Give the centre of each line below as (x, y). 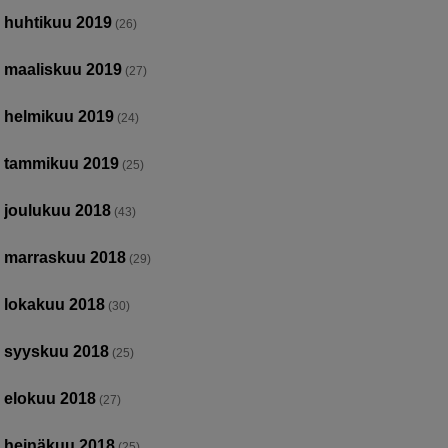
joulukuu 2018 (58, 210)
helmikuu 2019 (59, 116)
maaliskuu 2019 (63, 69)
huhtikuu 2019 (58, 22)
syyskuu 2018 (57, 351)
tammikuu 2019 (62, 163)
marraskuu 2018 (65, 257)
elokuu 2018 (50, 398)
